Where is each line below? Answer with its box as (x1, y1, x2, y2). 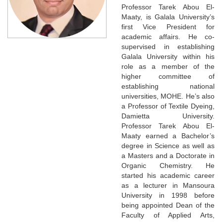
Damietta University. (121, 111, 215, 120)
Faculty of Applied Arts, (121, 211, 215, 219)
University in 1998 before (121, 191, 215, 199)
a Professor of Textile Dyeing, (121, 102, 215, 110)
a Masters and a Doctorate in (121, 151, 215, 160)
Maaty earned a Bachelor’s (121, 131, 215, 140)
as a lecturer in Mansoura (121, 181, 215, 189)
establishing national (121, 82, 215, 90)
